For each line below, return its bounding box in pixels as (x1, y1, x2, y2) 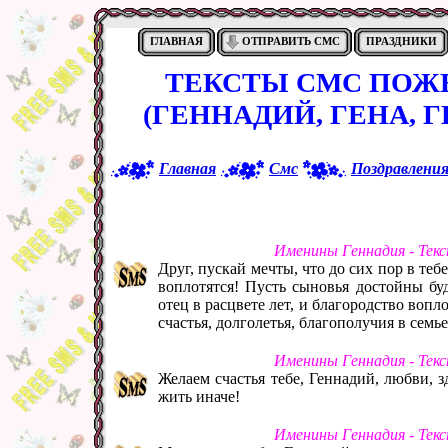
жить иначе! (158, 387, 240, 405)
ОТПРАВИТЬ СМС (242, 35, 340, 47)
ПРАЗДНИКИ (366, 35, 437, 47)
